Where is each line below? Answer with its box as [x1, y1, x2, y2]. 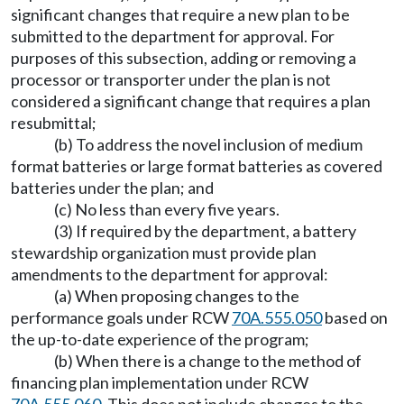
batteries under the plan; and [11, 178, 214, 197]
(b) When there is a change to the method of [54, 351, 362, 371]
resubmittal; [11, 113, 96, 133]
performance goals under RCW [11, 308, 232, 327]
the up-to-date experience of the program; [11, 329, 309, 349]
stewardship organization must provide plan [11, 243, 317, 262]
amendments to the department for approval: [11, 264, 328, 284]
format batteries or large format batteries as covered [11, 156, 382, 176]
